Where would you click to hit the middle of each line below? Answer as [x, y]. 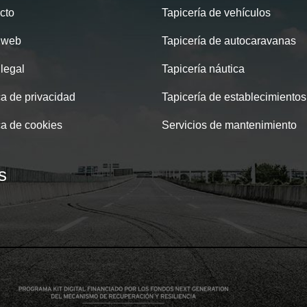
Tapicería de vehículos [216, 13]
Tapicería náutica [203, 69]
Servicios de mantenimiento [229, 125]
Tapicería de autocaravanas [229, 41]
